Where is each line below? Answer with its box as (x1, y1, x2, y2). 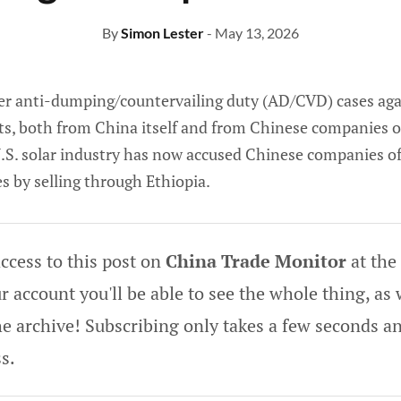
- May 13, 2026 (207, 24, 299, 41)
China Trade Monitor (166, 249, 346, 273)
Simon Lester (121, 24, 204, 41)
